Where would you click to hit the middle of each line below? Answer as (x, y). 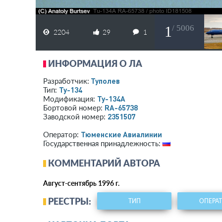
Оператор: (62, 134)
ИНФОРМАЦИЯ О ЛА (95, 63)
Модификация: (70, 99)
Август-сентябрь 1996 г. (81, 183)
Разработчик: (66, 81)
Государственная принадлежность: (103, 143)
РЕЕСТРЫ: (70, 201)
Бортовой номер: (74, 108)
